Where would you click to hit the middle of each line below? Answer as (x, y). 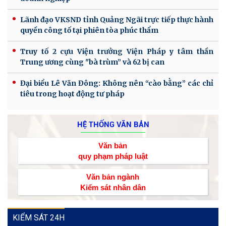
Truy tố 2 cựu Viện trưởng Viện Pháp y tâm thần (117, 51)
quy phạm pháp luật (113, 156)
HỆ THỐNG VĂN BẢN (113, 124)
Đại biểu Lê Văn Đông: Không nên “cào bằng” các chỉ (117, 83)
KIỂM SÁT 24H (39, 217)
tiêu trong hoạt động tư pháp (72, 94)
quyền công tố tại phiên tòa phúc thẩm (89, 30)
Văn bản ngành (113, 177)
